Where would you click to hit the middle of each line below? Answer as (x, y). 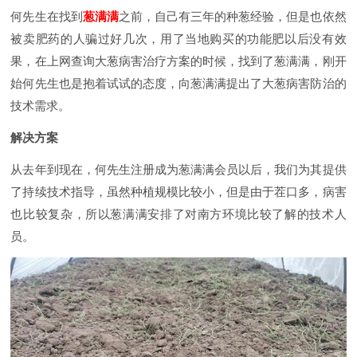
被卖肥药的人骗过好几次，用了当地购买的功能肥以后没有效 (178, 39)
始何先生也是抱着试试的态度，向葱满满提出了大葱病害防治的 (178, 84)
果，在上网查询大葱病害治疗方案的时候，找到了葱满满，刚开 (178, 61)
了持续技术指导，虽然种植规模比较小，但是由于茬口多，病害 (178, 191)
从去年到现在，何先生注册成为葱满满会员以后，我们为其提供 (178, 169)
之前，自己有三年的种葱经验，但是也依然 (232, 17)
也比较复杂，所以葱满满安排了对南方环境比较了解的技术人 (178, 214)
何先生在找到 (47, 17)
